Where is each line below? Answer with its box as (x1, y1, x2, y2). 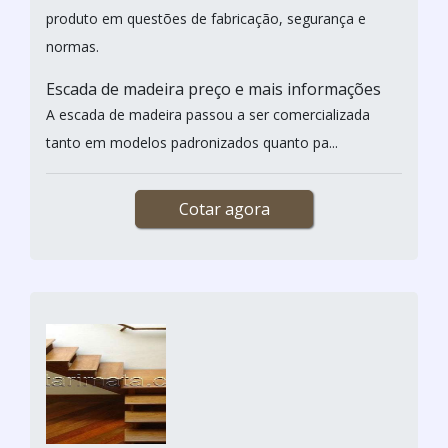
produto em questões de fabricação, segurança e (46, 8, 366, 28)
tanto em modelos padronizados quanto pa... (46, 132, 338, 152)
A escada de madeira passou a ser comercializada (46, 104, 370, 124)
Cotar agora (178, 197, 270, 220)
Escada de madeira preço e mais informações (46, 77, 385, 100)
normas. (46, 36, 103, 56)
